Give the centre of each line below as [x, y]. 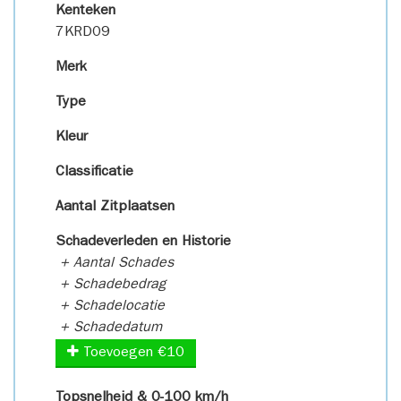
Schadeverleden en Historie [143, 243]
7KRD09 [83, 33]
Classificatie [94, 173]
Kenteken [85, 12]
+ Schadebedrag [111, 286]
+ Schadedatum [109, 328]
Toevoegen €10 [132, 354]
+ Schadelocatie [110, 307]
